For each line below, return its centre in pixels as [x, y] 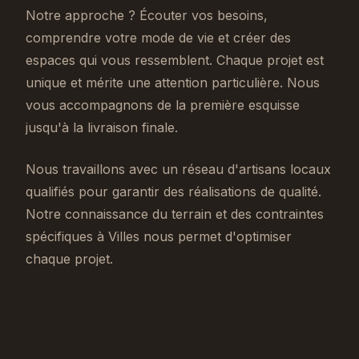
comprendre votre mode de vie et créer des [158, 38]
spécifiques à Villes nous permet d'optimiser [159, 236]
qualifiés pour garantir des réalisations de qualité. [173, 192]
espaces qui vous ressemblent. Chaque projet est [175, 60]
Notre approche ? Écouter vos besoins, [147, 15]
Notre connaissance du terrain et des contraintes [175, 214]
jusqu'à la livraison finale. [102, 127]
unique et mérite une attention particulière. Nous [173, 83]
